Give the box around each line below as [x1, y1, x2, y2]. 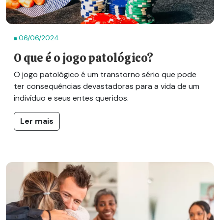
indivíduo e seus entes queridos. [14, 93, 129, 104]
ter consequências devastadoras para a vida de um [14, 81, 199, 92]
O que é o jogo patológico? [14, 51, 153, 66]
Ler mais [20, 116, 54, 127]
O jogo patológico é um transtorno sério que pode [14, 69, 196, 80]
